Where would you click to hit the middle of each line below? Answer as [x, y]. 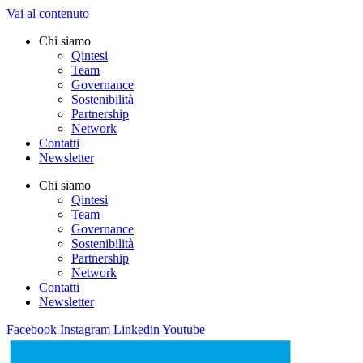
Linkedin [137, 329]
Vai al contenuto [48, 13]
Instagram [85, 329]
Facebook [32, 329]
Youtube [184, 329]
